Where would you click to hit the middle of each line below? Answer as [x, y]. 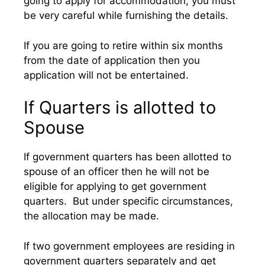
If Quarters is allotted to [120, 107]
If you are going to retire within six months [123, 45]
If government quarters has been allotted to [127, 157]
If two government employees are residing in [129, 246]
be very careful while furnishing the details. [129, 15]
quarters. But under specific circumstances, [128, 201]
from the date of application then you [112, 60]
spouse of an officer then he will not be [117, 172]
